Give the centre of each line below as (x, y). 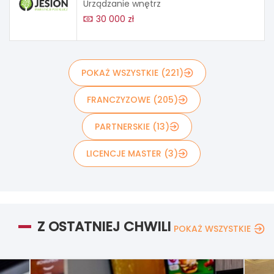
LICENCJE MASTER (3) (132, 153)
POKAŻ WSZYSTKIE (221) (132, 72)
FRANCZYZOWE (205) (132, 99)
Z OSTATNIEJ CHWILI (104, 226)
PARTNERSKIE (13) (132, 126)
